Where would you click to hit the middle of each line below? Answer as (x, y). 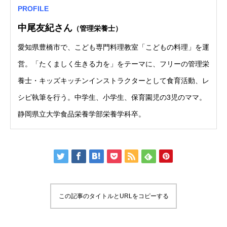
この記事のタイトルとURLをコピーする (113, 196)
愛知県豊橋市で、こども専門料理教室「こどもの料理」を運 (113, 47)
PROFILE (33, 8)
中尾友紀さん (45, 28)
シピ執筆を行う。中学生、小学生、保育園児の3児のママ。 (112, 97)
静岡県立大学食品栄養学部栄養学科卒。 (82, 114)
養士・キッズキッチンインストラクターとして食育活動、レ (113, 80)
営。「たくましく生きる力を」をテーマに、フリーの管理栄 (113, 64)
